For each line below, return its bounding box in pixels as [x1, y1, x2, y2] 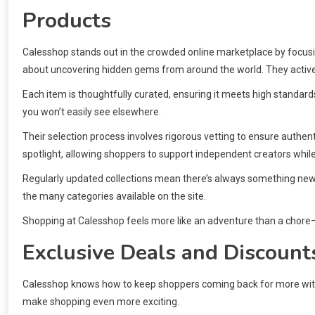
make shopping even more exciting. [22, 296, 179, 308]
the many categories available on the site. [22, 191, 206, 202]
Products [22, 6, 111, 36]
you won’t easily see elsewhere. [22, 106, 161, 118]
